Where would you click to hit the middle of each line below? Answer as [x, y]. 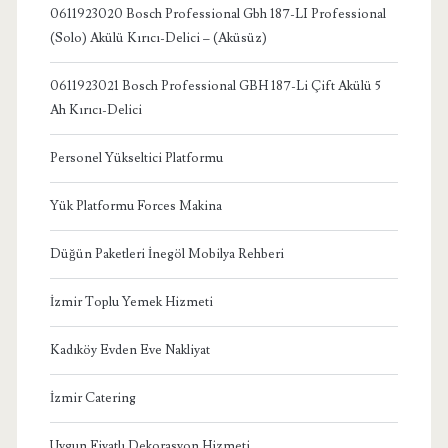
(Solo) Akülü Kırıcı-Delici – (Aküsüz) [158, 37]
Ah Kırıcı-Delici [95, 109]
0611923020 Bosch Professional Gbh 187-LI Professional [217, 13]
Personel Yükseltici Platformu [136, 157]
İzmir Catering [92, 397]
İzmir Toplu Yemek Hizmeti [131, 301]
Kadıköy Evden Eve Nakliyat [129, 349]
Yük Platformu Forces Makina [135, 205]
